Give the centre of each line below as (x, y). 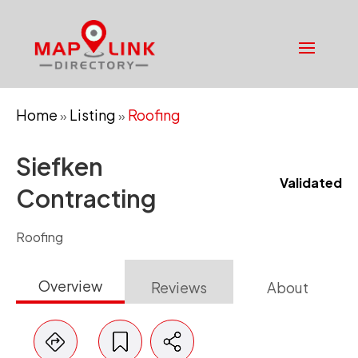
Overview (70, 286)
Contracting (86, 198)
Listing (93, 115)
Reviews (179, 287)
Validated (311, 182)
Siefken (60, 166)
